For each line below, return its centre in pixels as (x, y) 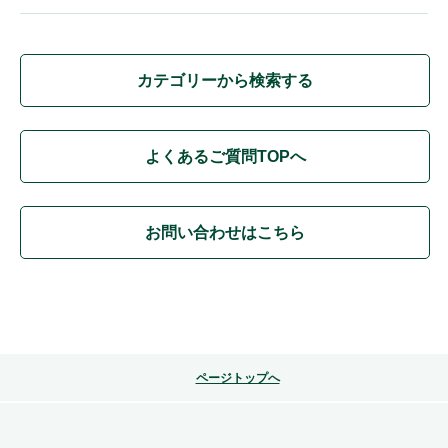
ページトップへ (237, 377)
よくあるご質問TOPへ (225, 156)
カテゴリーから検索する (225, 80)
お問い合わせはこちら (225, 232)
